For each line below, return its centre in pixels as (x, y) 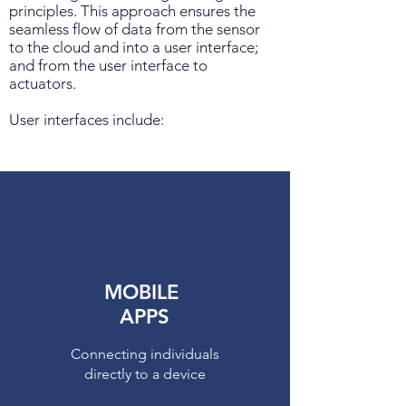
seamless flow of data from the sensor (135, 29)
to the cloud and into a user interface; (134, 47)
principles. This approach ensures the (132, 11)
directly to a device (145, 374)
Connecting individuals (145, 354)
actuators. (43, 83)
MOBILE (144, 292)
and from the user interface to (108, 65)
